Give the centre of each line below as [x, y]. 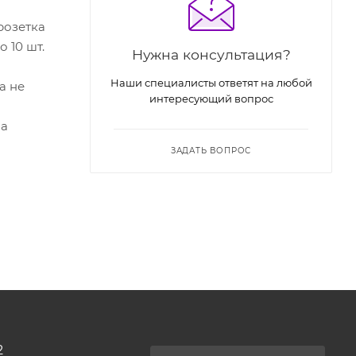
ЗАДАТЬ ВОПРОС [211, 151]
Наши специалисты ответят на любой [211, 83]
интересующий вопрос [211, 99]
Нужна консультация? [211, 55]
